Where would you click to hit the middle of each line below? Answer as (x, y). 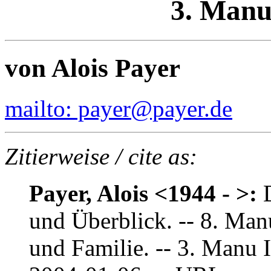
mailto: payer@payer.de (119, 108)
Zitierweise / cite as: (101, 156)
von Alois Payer (93, 68)
